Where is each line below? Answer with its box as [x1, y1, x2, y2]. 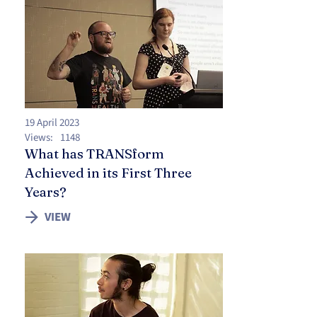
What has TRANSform [25, 145, 164, 162]
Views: [25, 130, 53, 145]
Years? [25, 183, 67, 200]
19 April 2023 [25, 115, 79, 130]
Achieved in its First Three [25, 164, 192, 181]
